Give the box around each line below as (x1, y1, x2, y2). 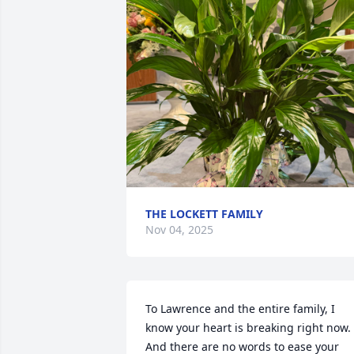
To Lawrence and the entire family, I (145, 301, 335, 316)
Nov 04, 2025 (145, 222, 213, 237)
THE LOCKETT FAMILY (145, 206, 263, 221)
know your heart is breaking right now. (145, 320, 351, 335)
